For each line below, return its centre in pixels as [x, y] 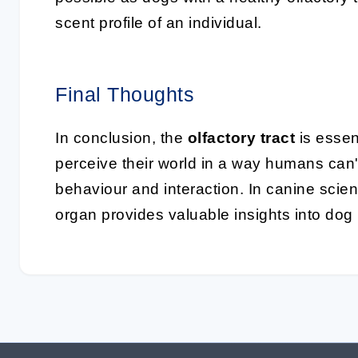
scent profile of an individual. [159, 23]
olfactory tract [241, 138]
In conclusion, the [121, 138]
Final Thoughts [125, 94]
